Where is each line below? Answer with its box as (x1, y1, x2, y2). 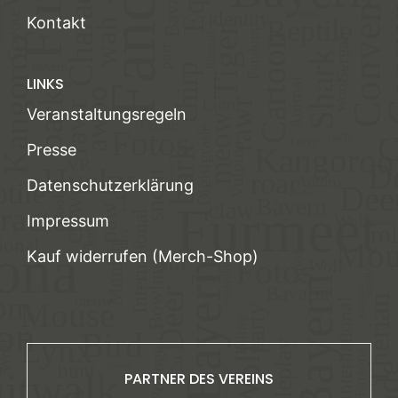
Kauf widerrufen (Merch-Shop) (26, 247, 259, 267)
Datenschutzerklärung (26, 176, 194, 195)
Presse (26, 140, 76, 160)
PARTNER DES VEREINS (124, 369, 274, 390)
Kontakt (26, 13, 86, 33)
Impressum (26, 211, 109, 231)
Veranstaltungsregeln (26, 105, 187, 124)
